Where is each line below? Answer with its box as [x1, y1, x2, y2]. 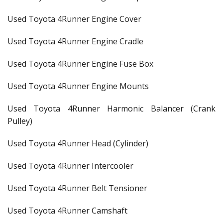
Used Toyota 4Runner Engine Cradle [7, 36, 143, 47]
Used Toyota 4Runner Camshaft [7, 205, 127, 216]
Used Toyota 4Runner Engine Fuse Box [7, 58, 153, 69]
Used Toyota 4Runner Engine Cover [7, 13, 141, 24]
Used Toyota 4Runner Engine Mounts [7, 81, 149, 92]
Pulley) [7, 115, 32, 126]
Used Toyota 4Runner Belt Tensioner [7, 183, 147, 194]
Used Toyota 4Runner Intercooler [7, 160, 133, 171]
